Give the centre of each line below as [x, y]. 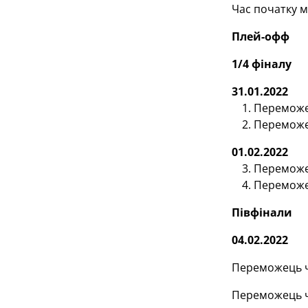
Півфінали [262, 212]
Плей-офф [260, 36]
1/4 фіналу [261, 64]
